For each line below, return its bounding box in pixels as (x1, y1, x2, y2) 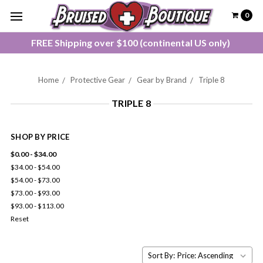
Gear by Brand (137, 75, 187, 85)
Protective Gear (70, 75, 125, 85)
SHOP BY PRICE (11, 132, 70, 141)
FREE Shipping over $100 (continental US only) (31, 37, 232, 48)
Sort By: (148, 250, 175, 260)
